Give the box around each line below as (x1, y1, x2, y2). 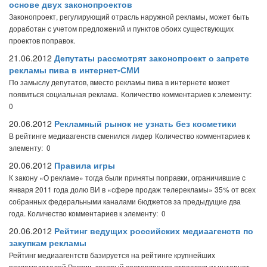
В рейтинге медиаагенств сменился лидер (9, 131, 153, 141)
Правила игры (54, 159, 115, 171)
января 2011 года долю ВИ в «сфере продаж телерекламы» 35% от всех (9, 184, 256, 194)
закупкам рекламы (9, 237, 86, 249)
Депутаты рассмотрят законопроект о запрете (54, 52, 249, 64)
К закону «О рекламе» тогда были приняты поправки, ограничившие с (9, 172, 246, 182)
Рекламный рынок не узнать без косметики (54, 117, 237, 129)
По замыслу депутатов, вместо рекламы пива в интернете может (9, 77, 230, 87)
